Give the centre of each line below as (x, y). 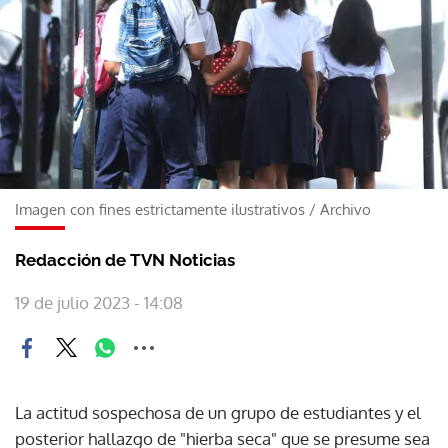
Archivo (345, 209)
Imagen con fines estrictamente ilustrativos (160, 209)
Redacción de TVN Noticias (125, 259)
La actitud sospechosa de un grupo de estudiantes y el (218, 412)
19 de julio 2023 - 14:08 (99, 302)
